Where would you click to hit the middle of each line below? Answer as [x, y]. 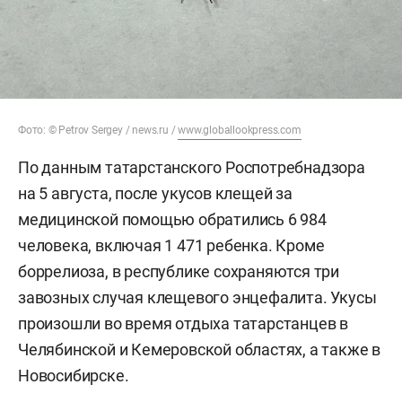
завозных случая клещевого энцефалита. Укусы [197, 298]
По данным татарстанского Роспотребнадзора [192, 168]
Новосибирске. [74, 376]
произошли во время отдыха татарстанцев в [183, 324]
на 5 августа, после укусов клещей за [155, 194]
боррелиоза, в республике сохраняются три [179, 272]
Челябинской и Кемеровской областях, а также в [199, 350]
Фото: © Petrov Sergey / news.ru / [98, 131]
